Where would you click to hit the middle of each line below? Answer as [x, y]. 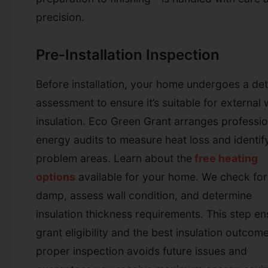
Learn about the [153, 158]
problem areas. [75, 158]
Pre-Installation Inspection [128, 54]
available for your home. [138, 176]
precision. [60, 17]
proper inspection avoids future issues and [141, 251]
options [56, 176]
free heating [226, 158]
